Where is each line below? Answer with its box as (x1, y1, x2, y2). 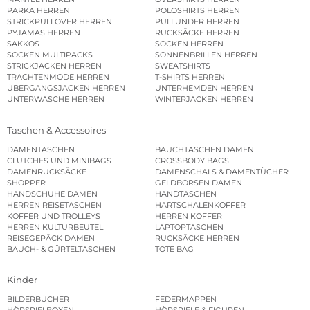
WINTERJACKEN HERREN (155, 94, 253, 104)
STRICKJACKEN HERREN (7, 61, 102, 71)
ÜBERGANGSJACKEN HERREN (7, 83, 125, 93)
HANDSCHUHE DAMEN (7, 188, 98, 199)
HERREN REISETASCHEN (7, 199, 102, 210)
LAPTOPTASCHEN (155, 221, 224, 232)
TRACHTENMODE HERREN (7, 72, 109, 82)
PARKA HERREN (7, 6, 70, 16)
